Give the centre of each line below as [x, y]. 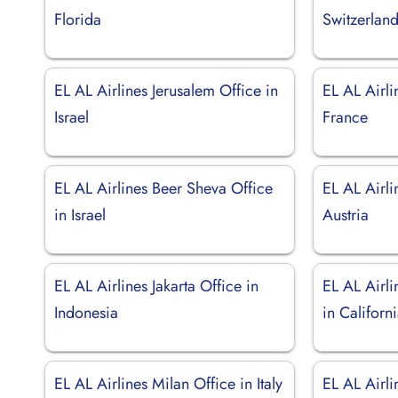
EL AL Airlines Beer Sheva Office [163, 188]
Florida [78, 19]
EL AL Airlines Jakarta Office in [156, 286]
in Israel [80, 215]
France [346, 117]
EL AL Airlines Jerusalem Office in [166, 90]
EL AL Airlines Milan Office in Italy [168, 383]
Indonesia [86, 312]
